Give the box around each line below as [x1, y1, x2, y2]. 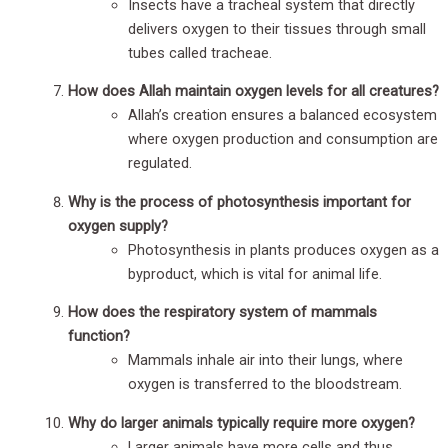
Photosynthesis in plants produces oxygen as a [128, 240, 439, 259]
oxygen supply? [68, 216, 168, 235]
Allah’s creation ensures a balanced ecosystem [128, 106, 437, 125]
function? [68, 327, 130, 346]
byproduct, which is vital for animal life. [128, 264, 382, 283]
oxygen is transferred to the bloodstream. [128, 375, 402, 394]
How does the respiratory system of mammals [68, 303, 377, 322]
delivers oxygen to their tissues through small [128, 19, 426, 38]
